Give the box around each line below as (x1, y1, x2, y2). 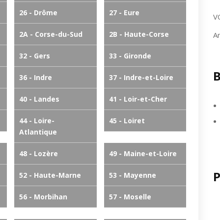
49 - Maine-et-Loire (109, 149, 177, 158)
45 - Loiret (109, 116, 145, 125)
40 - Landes (19, 94, 59, 104)
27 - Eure (109, 8, 139, 17)
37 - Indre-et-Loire (109, 73, 173, 82)
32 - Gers (19, 51, 50, 60)
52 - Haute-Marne (19, 170, 81, 180)
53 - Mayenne (109, 170, 156, 180)
